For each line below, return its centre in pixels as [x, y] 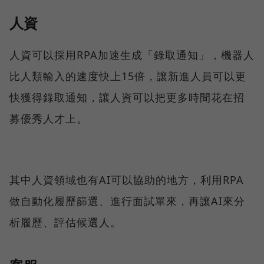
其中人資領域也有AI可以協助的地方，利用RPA [127, 179]
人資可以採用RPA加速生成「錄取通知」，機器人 [132, 55]
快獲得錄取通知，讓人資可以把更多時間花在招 [127, 97]
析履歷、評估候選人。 [65, 222]
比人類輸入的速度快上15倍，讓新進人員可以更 [128, 76]
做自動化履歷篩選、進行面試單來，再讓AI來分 [127, 201]
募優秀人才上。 [49, 118]
